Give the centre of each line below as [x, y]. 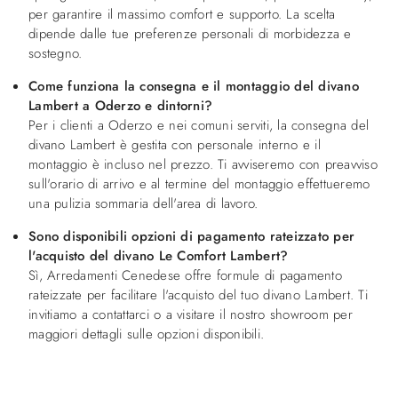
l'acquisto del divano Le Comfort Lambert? [159, 255]
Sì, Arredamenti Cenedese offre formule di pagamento [185, 275]
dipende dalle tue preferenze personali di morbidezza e [190, 33]
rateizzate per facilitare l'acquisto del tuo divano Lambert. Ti [198, 295]
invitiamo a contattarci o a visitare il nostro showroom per [191, 314]
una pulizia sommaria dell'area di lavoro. [143, 203]
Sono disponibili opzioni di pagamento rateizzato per [191, 236]
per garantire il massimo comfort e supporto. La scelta [182, 14]
